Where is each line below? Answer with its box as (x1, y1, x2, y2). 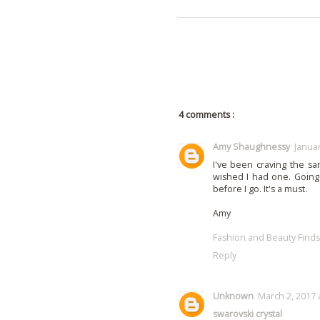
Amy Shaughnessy (212, 141, 290, 154)
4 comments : (178, 108, 234, 121)
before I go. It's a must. (212, 183, 307, 196)
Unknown (212, 289, 254, 302)
